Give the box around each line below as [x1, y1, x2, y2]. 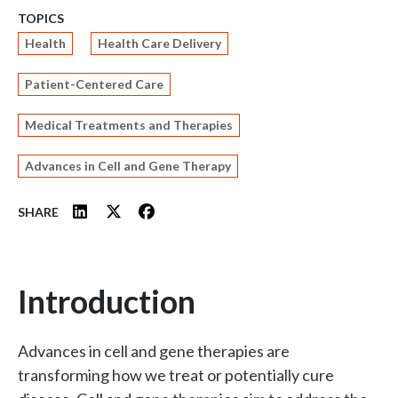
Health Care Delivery [98, 36, 221, 51]
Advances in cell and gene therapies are [18, 341, 290, 361]
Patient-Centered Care [25, 76, 163, 92]
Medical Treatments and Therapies [25, 117, 233, 132]
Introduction [18, 282, 195, 321]
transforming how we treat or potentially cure [18, 365, 334, 385]
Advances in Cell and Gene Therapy [25, 158, 231, 173]
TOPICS [18, 11, 64, 26]
